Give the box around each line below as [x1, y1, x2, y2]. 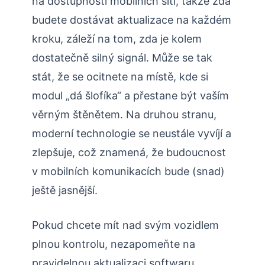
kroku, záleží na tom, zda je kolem [32, 33, 202, 46]
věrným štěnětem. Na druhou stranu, [32, 108, 216, 121]
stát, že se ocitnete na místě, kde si [32, 70, 208, 83]
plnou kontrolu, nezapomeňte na [32, 238, 195, 251]
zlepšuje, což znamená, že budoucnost [32, 146, 226, 159]
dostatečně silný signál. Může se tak [32, 51, 212, 64]
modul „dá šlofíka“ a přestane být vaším [32, 89, 229, 102]
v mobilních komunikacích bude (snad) [32, 165, 225, 178]
